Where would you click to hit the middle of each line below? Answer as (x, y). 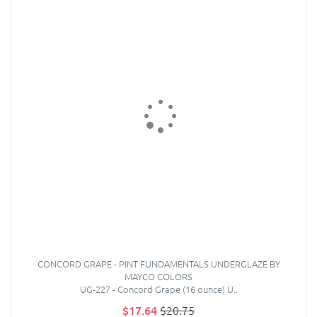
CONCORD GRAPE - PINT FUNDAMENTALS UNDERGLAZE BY (158, 264)
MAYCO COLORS (158, 277)
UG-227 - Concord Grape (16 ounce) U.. (158, 289)
